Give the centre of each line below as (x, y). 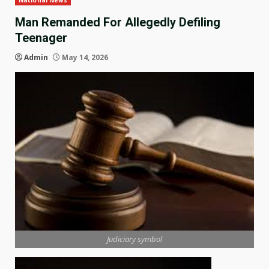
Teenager (41, 38)
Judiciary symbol (134, 239)
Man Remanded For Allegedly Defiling (118, 23)
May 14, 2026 (84, 58)
